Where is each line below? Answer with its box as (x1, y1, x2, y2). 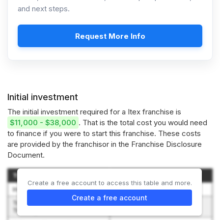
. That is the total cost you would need (79, 118, 207, 127)
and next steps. (18, 4, 70, 13)
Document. (7, 150, 45, 160)
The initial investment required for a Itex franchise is (7, 107, 181, 116)
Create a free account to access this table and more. (27, 179, 192, 187)
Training (13, 206, 38, 214)
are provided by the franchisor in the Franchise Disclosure (7, 139, 202, 149)
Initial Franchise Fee (13, 185, 74, 193)
